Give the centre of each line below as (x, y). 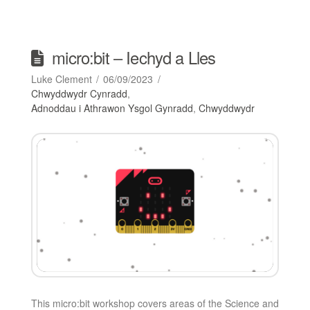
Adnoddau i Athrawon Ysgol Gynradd (112, 108)
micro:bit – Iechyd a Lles (134, 58)
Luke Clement (61, 79)
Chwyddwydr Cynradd (79, 94)
